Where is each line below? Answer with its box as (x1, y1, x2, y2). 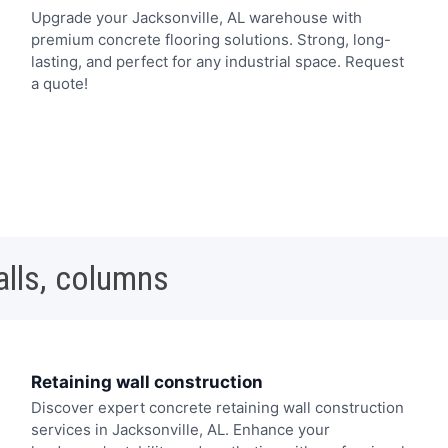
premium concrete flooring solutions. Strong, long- (30, 29, 391, 49)
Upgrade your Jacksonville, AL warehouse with (30, 7, 362, 27)
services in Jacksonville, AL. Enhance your (30, 420, 330, 440)
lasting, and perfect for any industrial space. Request (30, 51, 404, 71)
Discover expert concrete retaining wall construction (30, 398, 404, 418)
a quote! (30, 73, 88, 93)
